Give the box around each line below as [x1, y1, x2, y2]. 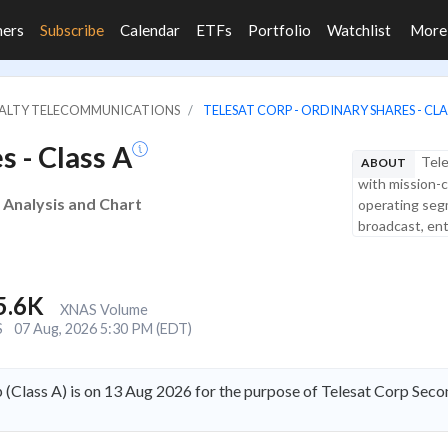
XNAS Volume [59, 301, 148, 318]
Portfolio [248, 21, 311, 39]
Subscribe [40, 21, 104, 39]
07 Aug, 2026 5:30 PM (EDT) [13, 320, 192, 337]
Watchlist [327, 21, 391, 39]
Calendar [120, 21, 180, 39]
